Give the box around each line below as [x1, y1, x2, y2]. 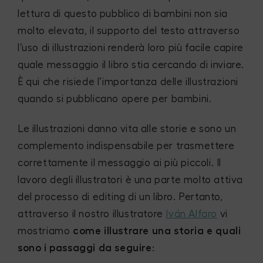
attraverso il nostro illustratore [18, 208, 166, 219]
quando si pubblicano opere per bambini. [18, 93, 212, 104]
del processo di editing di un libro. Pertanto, [18, 191, 223, 202]
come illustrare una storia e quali [73, 225, 241, 236]
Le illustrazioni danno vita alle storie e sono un [18, 123, 237, 134]
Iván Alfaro [166, 208, 218, 219]
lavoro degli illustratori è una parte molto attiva [18, 174, 244, 185]
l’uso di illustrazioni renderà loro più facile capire [18, 42, 244, 53]
